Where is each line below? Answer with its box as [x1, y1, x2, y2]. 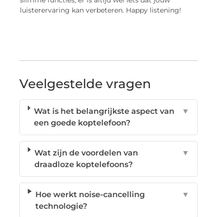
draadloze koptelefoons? [34, 159, 133, 169]
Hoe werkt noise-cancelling [35, 189, 145, 199]
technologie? [35, 201, 87, 211]
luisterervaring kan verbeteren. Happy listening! [20, 6, 182, 15]
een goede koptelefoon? [34, 118, 131, 127]
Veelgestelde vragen [19, 76, 152, 92]
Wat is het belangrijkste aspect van [34, 106, 175, 116]
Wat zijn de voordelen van [34, 148, 139, 157]
